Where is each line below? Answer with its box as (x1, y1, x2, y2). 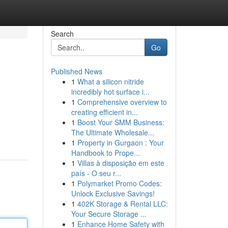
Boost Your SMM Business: (77, 117, 164, 127)
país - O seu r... (71, 168, 121, 178)
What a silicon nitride (77, 76, 144, 87)
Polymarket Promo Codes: (77, 178, 162, 188)
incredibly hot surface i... (71, 87, 150, 97)
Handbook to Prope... (71, 148, 140, 158)
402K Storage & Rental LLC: (77, 198, 168, 209)
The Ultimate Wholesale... (71, 127, 154, 137)
